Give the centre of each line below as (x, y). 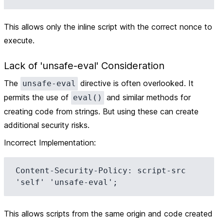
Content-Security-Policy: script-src (101, 171)
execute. (19, 40)
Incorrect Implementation (49, 143)
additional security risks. (47, 125)
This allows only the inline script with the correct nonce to (108, 27)
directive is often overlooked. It (136, 83)
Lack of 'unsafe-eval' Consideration (84, 66)
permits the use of (37, 97)
